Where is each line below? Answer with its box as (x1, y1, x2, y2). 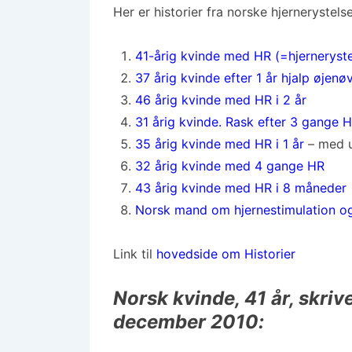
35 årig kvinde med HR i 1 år (135, 136, 304, 152)
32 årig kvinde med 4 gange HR (135, 158, 324, 174)
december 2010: (113, 310, 264, 333)
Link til (113, 246, 156, 262)
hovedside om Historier (156, 246, 295, 262)
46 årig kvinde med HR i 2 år (135, 92, 306, 108)
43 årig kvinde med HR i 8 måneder (135, 180, 346, 196)
